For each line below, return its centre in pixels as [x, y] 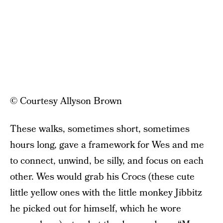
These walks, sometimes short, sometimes [100, 129]
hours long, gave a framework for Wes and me [107, 145]
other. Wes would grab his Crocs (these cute [102, 177]
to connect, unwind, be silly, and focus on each [107, 161]
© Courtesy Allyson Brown [66, 102]
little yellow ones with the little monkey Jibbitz [106, 193]
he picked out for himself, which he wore [96, 209]
